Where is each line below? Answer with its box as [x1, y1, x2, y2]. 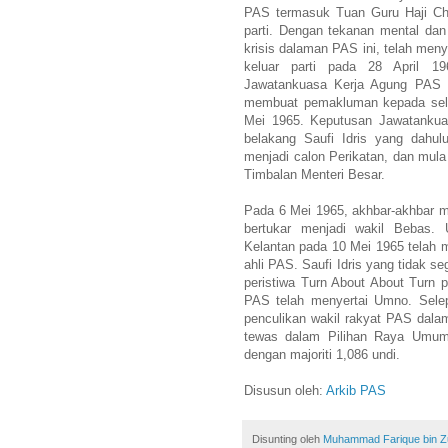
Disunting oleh [252, 432, 323, 445]
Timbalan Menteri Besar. [244, 166, 385, 182]
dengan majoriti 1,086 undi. [244, 346, 400, 362]
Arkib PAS [326, 382, 386, 398]
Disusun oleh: [244, 382, 326, 398]
